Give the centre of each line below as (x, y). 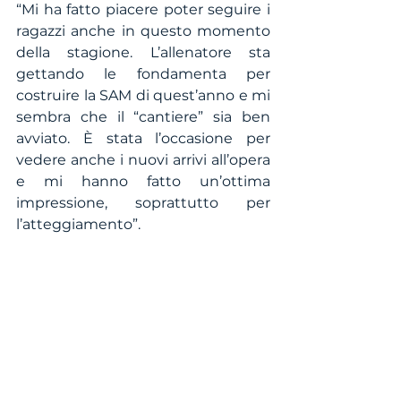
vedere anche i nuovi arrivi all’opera (143, 159)
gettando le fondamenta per (143, 73)
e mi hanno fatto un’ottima (143, 181)
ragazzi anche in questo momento (143, 30)
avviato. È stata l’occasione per (143, 138)
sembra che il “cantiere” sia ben (143, 116)
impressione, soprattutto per (143, 202)
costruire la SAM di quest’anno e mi (143, 95)
